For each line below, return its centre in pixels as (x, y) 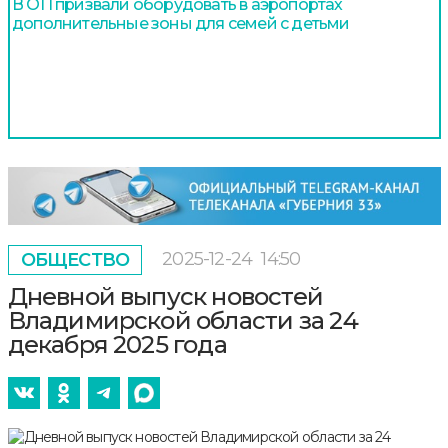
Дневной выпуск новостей (165, 296)
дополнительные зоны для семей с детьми (181, 23)
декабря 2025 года (117, 344)
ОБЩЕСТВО (75, 259)
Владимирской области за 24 (182, 320)
